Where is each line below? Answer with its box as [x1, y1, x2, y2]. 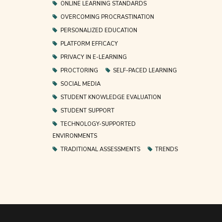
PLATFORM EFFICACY [60, 40, 118, 48]
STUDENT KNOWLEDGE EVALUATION [60, 93, 161, 101]
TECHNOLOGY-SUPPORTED [60, 120, 136, 128]
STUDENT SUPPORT [60, 107, 114, 114]
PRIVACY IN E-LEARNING [60, 53, 127, 61]
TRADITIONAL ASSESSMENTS [60, 145, 140, 153]
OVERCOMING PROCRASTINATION [60, 13, 154, 21]
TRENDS [155, 145, 178, 153]
